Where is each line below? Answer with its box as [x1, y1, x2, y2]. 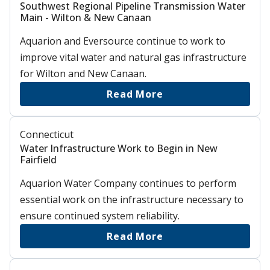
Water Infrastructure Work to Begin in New [20, 141, 218, 155]
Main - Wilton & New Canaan [20, 10, 151, 24]
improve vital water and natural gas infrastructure [20, 50, 246, 64]
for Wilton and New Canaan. [20, 66, 146, 80]
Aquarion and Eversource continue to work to [20, 34, 225, 48]
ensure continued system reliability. [20, 209, 180, 222]
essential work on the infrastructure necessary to [20, 192, 243, 206]
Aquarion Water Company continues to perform [20, 176, 236, 190]
